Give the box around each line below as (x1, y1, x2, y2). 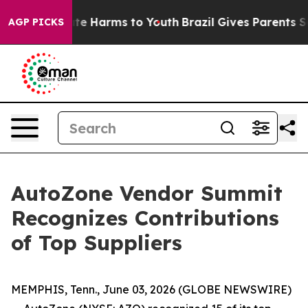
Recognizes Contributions (11, 205, 279, 231)
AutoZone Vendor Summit (11, 180, 283, 206)
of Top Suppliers (11, 230, 182, 256)
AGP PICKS (8, 16, 64, 28)
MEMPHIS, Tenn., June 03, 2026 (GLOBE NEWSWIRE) (11, 283, 291, 296)
